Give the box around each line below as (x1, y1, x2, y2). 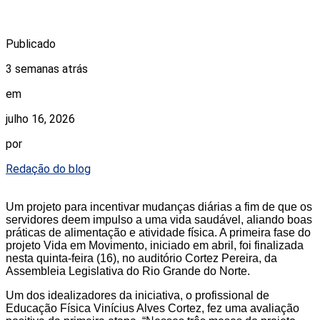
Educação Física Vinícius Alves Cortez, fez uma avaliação (6, 301, 299, 314)
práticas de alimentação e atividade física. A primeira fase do (6, 226, 311, 239)
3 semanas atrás (6, 61, 88, 76)
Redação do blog (6, 161, 91, 176)
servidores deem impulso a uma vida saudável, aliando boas (6, 213, 312, 226)
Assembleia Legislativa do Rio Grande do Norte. (6, 264, 250, 277)
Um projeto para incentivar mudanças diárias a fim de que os (6, 200, 312, 213)
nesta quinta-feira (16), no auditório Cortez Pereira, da (6, 251, 277, 264)
